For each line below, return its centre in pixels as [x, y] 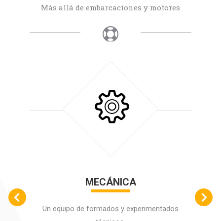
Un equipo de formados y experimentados [110, 209]
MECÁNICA [110, 182]
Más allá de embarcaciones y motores [110, 7]
